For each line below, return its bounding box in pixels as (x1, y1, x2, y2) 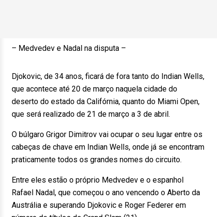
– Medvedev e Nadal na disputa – (12, 44, 126, 53)
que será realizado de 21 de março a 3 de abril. (12, 109, 170, 119)
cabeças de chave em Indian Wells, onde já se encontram (12, 142, 204, 152)
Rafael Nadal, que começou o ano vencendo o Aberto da (12, 188, 200, 197)
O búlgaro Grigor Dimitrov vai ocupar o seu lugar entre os (12, 130, 202, 139)
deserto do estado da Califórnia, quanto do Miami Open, (12, 97, 200, 106)
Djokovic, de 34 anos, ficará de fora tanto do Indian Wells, (12, 72, 204, 81)
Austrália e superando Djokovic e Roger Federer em (12, 201, 186, 210)
